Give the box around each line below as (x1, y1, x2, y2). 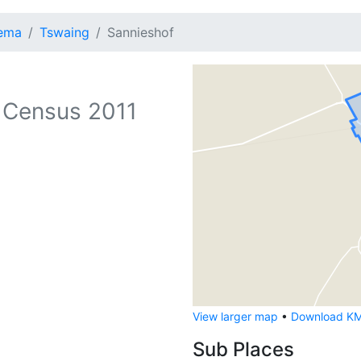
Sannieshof (107, 24, 174, 40)
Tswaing (39, 24, 89, 40)
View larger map (193, 309, 278, 323)
